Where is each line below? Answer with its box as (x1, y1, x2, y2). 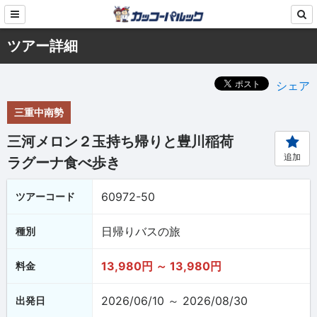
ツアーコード (16, 190, 75, 202)
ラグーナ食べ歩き (7, 154, 120, 171)
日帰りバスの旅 (101, 224, 180, 238)
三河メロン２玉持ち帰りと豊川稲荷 (7, 133, 234, 150)
